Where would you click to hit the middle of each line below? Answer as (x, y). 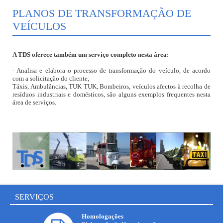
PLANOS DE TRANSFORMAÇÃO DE (102, 13)
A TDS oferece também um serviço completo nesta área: (91, 55)
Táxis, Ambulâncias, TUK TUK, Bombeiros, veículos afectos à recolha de (111, 86)
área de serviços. (34, 102)
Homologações (103, 216)
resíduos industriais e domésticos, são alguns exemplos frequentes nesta (111, 94)
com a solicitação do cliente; (51, 78)
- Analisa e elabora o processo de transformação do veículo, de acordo (111, 70)
